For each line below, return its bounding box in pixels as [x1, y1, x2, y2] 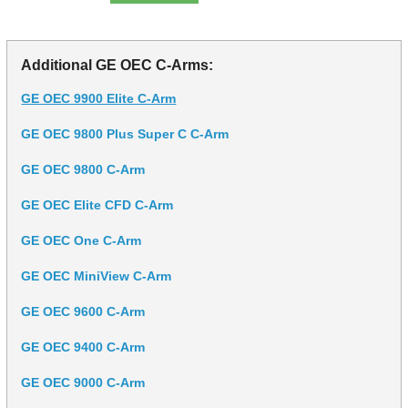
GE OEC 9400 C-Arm [21, 339, 146, 354]
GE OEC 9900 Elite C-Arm [21, 90, 177, 106]
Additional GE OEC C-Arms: [21, 56, 214, 73]
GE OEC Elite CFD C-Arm [21, 197, 174, 212]
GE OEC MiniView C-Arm [21, 268, 172, 283]
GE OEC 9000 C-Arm [21, 374, 146, 390]
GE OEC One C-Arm [21, 232, 142, 248]
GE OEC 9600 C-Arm [21, 303, 146, 319]
